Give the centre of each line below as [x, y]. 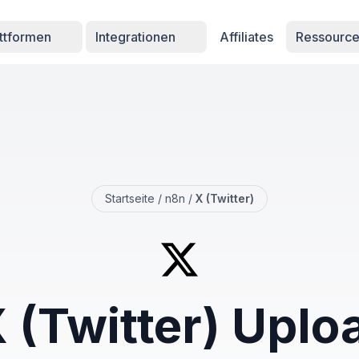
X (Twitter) [225, 198]
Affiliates [247, 37]
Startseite [130, 198]
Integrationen [137, 37]
